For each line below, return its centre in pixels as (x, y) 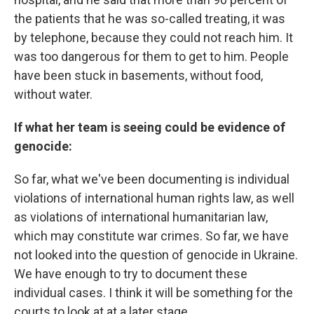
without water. (53, 94)
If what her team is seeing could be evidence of (150, 127)
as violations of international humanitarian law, (141, 217)
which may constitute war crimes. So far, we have (151, 236)
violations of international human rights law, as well (154, 198)
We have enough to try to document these (131, 274)
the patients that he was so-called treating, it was (150, 19)
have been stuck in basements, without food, (138, 75)
